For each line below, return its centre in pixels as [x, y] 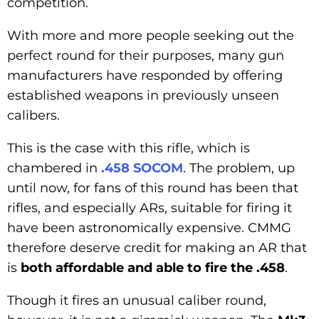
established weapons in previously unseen [143, 95]
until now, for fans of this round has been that [153, 188]
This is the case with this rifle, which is [129, 148]
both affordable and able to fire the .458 [153, 267]
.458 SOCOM [142, 168]
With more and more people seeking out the [151, 35]
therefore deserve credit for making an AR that [157, 247]
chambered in [54, 168]
